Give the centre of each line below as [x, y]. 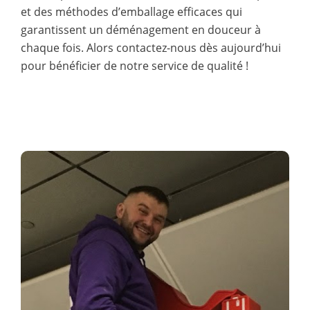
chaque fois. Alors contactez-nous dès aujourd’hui [151, 47]
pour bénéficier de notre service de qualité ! [135, 65]
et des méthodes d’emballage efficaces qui [131, 11]
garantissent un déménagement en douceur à [141, 29]
